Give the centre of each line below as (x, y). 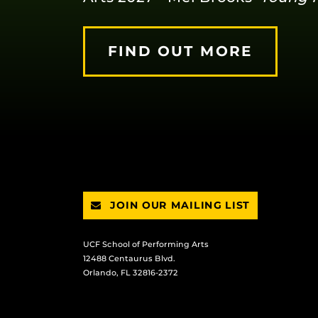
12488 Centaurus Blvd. (129, 258)
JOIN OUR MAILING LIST (179, 205)
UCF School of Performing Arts (146, 244)
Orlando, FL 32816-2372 (131, 273)
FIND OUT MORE (180, 51)
